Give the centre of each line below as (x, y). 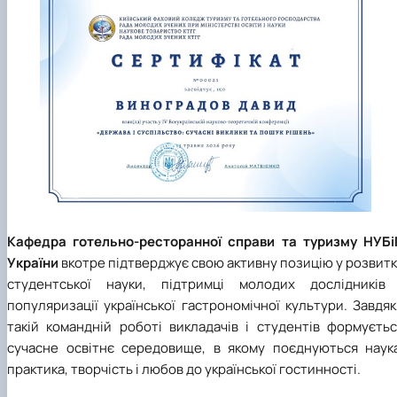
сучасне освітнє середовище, (110, 348)
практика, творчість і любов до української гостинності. (184, 370)
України (33, 263)
